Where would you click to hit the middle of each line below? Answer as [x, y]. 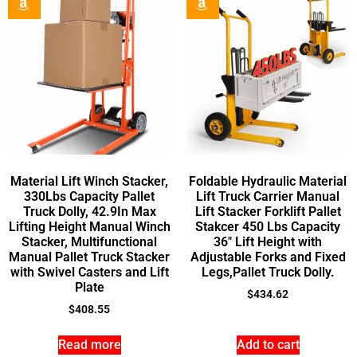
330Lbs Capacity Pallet [89, 197]
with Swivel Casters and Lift [89, 273]
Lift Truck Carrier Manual [268, 197]
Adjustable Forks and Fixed [268, 257]
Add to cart [268, 345]
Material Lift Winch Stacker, [89, 182]
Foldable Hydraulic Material [268, 182]
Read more [89, 345]
